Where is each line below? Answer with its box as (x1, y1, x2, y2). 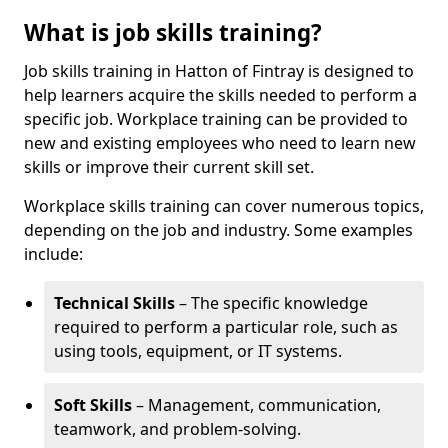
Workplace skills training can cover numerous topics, (24, 195, 424, 217)
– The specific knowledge (175, 292, 368, 314)
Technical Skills (54, 292, 175, 314)
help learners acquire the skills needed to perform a (24, 84, 417, 106)
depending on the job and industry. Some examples (24, 219, 413, 241)
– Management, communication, (132, 394, 381, 416)
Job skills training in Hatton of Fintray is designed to (24, 60, 414, 82)
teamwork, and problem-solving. (54, 418, 301, 440)
